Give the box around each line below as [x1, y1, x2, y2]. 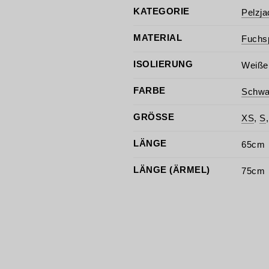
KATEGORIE [133, 5, 190, 16]
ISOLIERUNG [133, 58, 193, 69]
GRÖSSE [133, 111, 168, 122]
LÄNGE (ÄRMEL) [133, 164, 210, 175]
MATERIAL [133, 32, 182, 43]
